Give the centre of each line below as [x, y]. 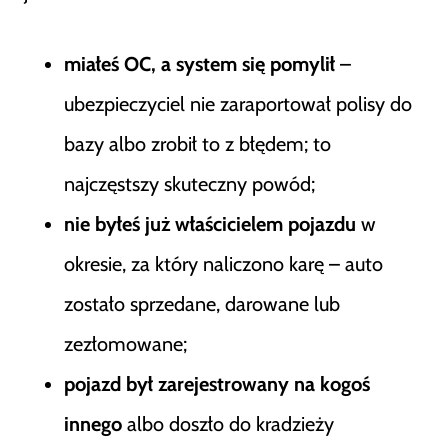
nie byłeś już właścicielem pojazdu [210, 224]
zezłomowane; [125, 344]
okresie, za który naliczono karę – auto [223, 264]
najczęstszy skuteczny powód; [189, 184]
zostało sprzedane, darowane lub [202, 304]
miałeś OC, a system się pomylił [199, 64]
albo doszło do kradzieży [228, 424]
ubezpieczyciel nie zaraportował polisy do [238, 104]
